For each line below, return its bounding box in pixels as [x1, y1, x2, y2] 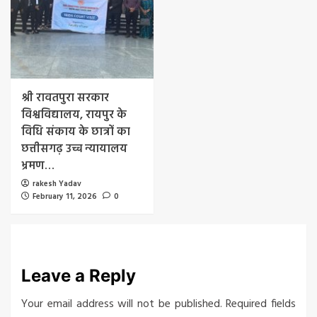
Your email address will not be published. [21, 294, 222, 313]
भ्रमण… [21, 156, 54, 175]
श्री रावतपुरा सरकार [21, 88, 109, 108]
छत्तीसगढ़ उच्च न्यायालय [21, 139, 127, 158]
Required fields [226, 294, 296, 313]
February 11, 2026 [33, 190, 97, 203]
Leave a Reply [21, 265, 136, 286]
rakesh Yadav [33, 177, 81, 190]
